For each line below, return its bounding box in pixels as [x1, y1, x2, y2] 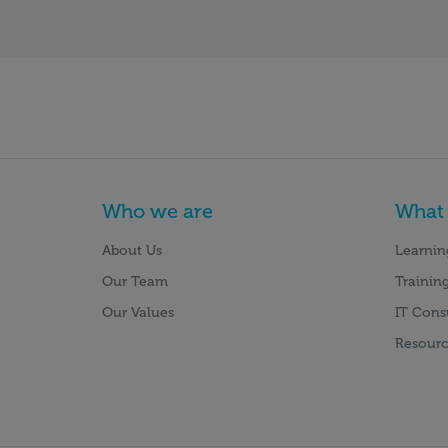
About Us [102, 241, 162, 259]
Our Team [102, 272, 168, 290]
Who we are [102, 198, 213, 223]
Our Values [102, 303, 174, 321]
